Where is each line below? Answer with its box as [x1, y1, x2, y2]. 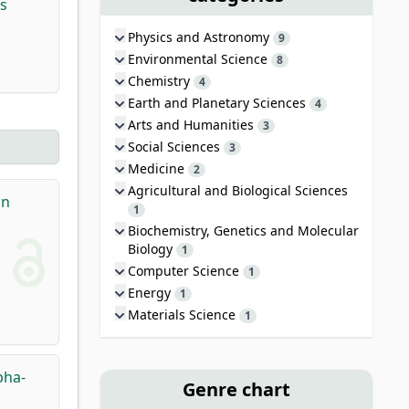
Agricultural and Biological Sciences [127, 181, 348, 199]
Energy [127, 283, 174, 301]
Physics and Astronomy [127, 27, 273, 46]
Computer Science [127, 261, 243, 279]
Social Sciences [127, 137, 224, 155]
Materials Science [127, 305, 239, 323]
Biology [127, 239, 176, 257]
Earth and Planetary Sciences [127, 93, 309, 111]
